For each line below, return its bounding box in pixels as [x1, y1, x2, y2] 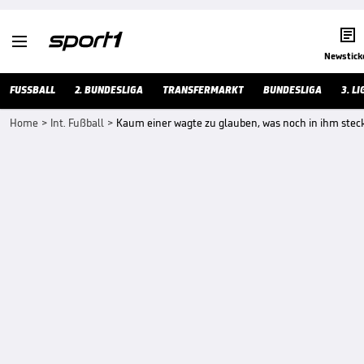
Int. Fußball [50, 116, 104, 130]
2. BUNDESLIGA [75, 83, 143, 97]
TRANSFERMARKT [162, 83, 244, 97]
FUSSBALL [10, 83, 55, 97]
